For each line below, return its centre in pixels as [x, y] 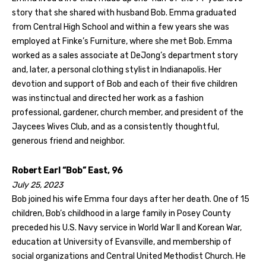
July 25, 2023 [37, 185]
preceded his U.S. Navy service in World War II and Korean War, [127, 227]
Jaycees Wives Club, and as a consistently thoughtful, [115, 126]
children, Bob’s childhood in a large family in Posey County [121, 213]
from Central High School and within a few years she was [121, 27]
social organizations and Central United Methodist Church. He [129, 256]
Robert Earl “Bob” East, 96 [67, 170]
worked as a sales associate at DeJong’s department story [125, 55]
